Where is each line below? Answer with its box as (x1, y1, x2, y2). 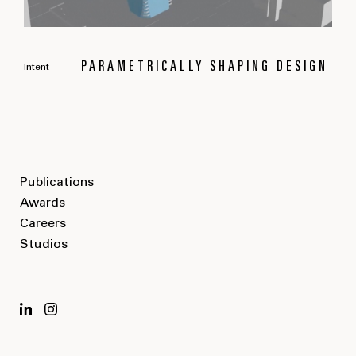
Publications (20, 176, 94, 190)
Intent (24, 63, 49, 73)
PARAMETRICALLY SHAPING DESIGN (81, 60, 328, 75)
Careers (20, 218, 66, 231)
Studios (20, 238, 68, 252)
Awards (20, 197, 65, 211)
